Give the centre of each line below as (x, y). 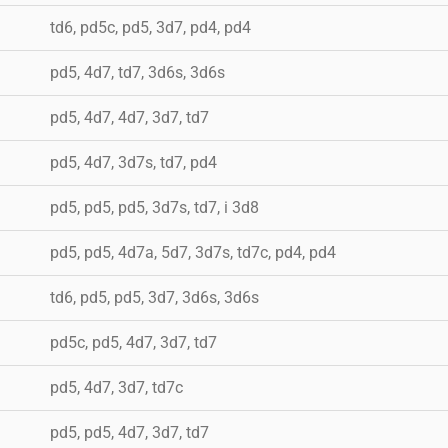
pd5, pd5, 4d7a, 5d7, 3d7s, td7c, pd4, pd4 (193, 252)
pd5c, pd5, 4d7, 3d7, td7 (133, 342)
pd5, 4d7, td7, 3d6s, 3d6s (137, 72)
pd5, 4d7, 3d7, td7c (116, 387)
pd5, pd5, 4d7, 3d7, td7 (129, 432)
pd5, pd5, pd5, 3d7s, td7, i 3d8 (154, 207)
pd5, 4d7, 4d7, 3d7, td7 (129, 117)
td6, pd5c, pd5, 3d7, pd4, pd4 (150, 27)
